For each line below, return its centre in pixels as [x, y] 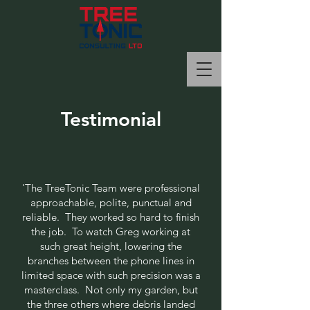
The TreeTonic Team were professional [112, 188]
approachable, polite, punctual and [111, 202]
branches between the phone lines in [111, 261]
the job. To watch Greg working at [111, 231]
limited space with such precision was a [111, 275]
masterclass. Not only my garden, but [111, 290]
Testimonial [111, 119]
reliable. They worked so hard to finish [111, 217]
